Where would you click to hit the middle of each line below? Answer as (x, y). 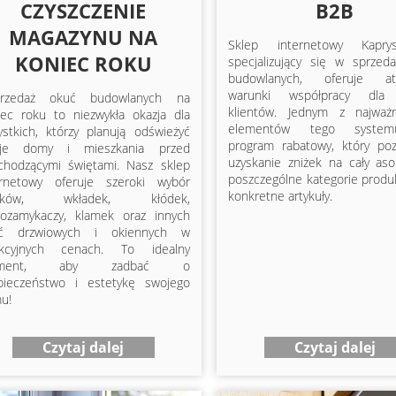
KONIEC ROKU (83, 63)
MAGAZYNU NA (84, 37)
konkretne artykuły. (281, 195)
